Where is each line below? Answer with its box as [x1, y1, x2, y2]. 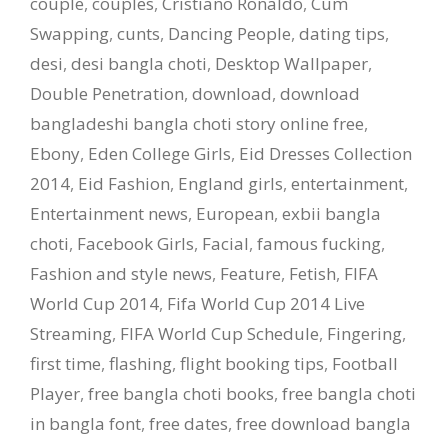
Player [30, 381, 80, 405]
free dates [149, 411, 228, 435]
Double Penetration [30, 81, 184, 105]
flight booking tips [180, 351, 324, 375]
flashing [109, 351, 172, 375]
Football [332, 351, 398, 375]
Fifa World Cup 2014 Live [167, 291, 365, 315]
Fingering [327, 321, 402, 345]
